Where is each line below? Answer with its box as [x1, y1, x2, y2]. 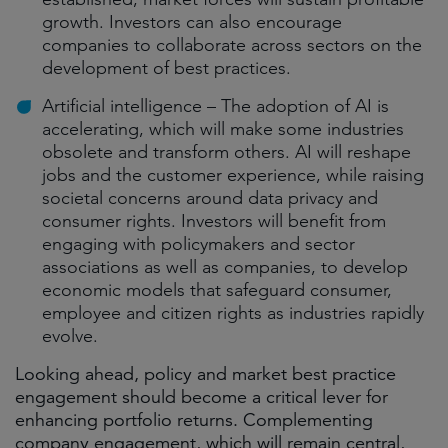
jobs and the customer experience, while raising [42, 164, 424, 186]
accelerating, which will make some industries [42, 118, 404, 140]
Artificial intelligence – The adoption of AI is [42, 95, 389, 117]
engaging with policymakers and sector [42, 233, 355, 255]
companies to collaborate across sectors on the [42, 34, 422, 56]
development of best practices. [42, 57, 291, 79]
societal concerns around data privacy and [42, 187, 378, 209]
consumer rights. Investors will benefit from [42, 210, 386, 232]
